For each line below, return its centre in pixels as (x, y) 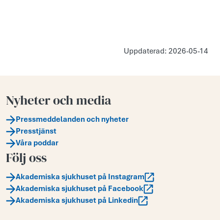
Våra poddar (37, 143)
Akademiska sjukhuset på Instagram (80, 177)
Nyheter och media (58, 100)
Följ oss (26, 158)
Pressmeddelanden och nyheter (72, 120)
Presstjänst (36, 131)
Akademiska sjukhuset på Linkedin (77, 201)
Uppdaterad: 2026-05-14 (166, 51)
